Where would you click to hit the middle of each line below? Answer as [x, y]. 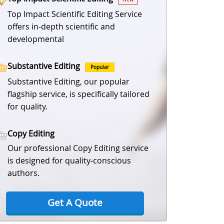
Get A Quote [75, 202]
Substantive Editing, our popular [69, 81]
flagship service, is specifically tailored [79, 94]
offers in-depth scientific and [61, 26]
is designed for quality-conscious [69, 160]
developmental [36, 39]
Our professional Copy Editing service [78, 148]
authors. [24, 173]
